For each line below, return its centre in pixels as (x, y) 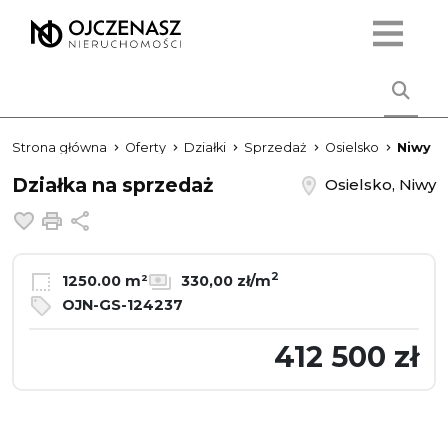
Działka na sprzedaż (112, 185)
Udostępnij (138, 218)
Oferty (145, 147)
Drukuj (96, 218)
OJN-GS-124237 (120, 304)
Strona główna (59, 147)
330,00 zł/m (224, 280)
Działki (205, 147)
